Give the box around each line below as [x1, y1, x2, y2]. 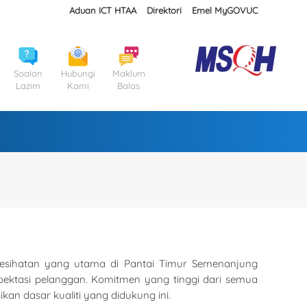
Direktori [147, 5, 182, 16]
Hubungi [61, 68, 96, 79]
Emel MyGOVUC [192, 5, 258, 16]
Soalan [13, 68, 42, 79]
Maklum [112, 68, 145, 79]
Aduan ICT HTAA [69, 5, 136, 16]
